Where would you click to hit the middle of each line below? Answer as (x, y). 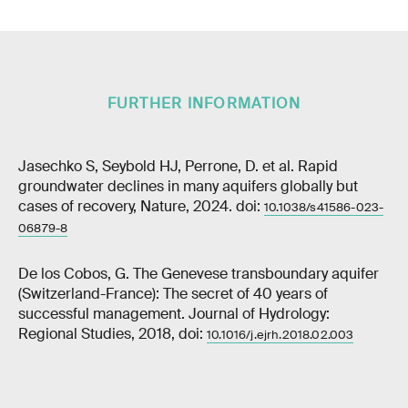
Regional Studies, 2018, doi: (112, 333)
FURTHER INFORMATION (204, 103)
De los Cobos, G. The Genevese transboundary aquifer (199, 273)
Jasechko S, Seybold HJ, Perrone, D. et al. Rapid (178, 166)
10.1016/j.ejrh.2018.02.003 (280, 334)
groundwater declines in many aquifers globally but (188, 186)
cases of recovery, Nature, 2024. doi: (141, 206)
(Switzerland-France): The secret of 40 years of (173, 293)
